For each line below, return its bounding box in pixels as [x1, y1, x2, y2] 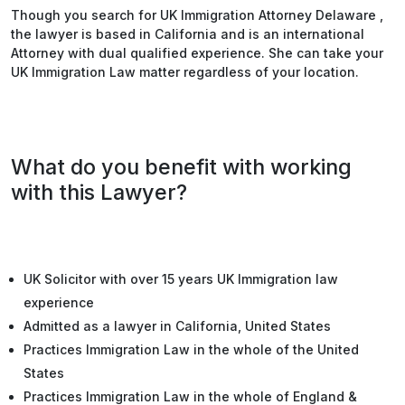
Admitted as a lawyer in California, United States [24, 318, 331, 334]
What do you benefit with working [11, 154, 352, 180]
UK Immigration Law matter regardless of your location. [11, 64, 359, 80]
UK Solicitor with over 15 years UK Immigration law [24, 271, 338, 287]
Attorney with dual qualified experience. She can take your [11, 45, 383, 61]
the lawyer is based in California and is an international [11, 26, 364, 42]
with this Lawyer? [11, 179, 187, 205]
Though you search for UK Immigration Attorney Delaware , [11, 7, 383, 23]
